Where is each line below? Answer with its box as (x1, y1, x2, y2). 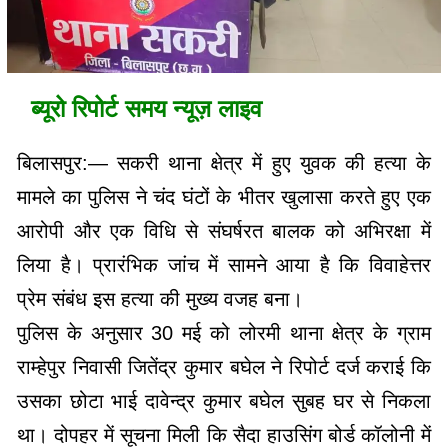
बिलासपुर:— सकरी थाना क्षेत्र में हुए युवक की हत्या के (17, 152, 431, 175)
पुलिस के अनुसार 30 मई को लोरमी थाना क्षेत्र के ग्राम (17, 322, 431, 345)
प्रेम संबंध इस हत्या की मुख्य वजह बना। (17, 288, 303, 311)
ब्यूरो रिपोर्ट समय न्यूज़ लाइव (17, 95, 269, 123)
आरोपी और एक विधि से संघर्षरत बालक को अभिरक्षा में (17, 220, 431, 243)
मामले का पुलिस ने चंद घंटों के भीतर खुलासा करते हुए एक (17, 186, 431, 209)
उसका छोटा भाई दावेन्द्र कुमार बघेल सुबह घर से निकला (17, 390, 431, 413)
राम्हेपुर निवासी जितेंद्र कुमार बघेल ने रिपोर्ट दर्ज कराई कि (17, 356, 431, 379)
